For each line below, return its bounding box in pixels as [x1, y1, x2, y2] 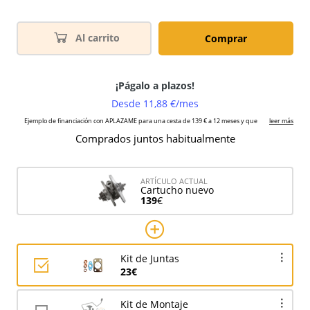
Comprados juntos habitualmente [75, 131, 235, 147]
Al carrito [75, 31, 120, 44]
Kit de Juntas [120, 252, 179, 266]
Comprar [205, 32, 247, 46]
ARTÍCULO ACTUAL [140, 175, 208, 186]
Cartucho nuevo [140, 183, 214, 197]
